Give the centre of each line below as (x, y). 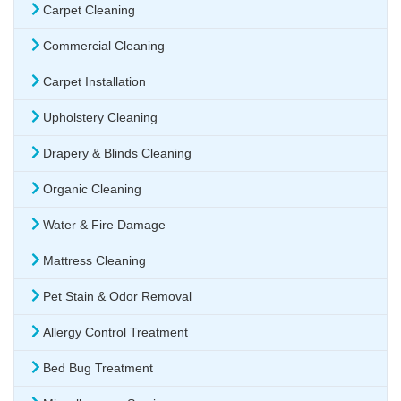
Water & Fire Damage (104, 225)
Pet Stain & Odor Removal (117, 297)
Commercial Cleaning (104, 46)
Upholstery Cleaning (100, 118)
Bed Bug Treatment (98, 368)
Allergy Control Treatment (115, 333)
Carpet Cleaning (89, 10)
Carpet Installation (94, 82)
